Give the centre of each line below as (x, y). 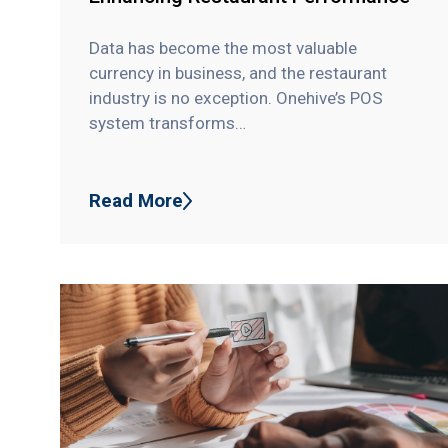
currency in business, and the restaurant (238, 72)
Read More (136, 201)
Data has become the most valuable (223, 47)
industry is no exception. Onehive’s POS (236, 97)
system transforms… (168, 122)
